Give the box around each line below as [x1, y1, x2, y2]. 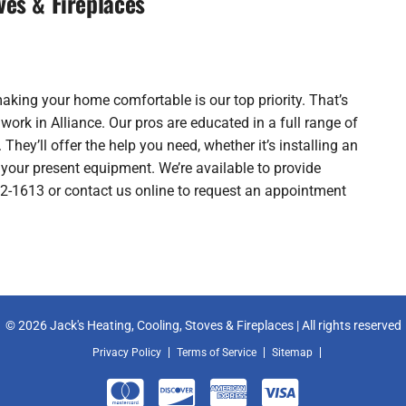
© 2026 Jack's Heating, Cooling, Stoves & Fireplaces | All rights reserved [5, 318, 401, 333]
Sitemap [272, 346, 313, 360]
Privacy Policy [92, 346, 161, 360]
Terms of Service [177, 346, 256, 360]
